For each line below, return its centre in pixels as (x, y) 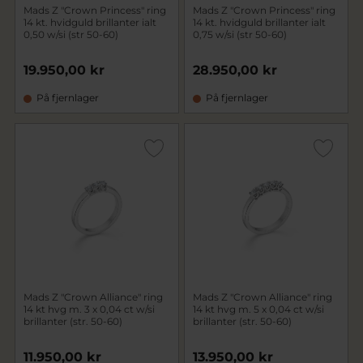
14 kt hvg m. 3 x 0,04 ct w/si (89, 309)
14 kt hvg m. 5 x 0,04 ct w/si (258, 309)
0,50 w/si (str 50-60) (71, 34)
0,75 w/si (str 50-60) (240, 34)
